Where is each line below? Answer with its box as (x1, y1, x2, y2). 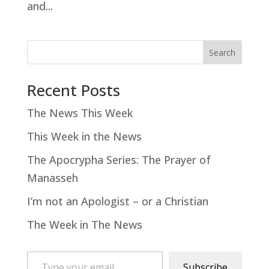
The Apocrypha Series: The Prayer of (26, 153, 211, 167)
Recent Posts (26, 79, 120, 101)
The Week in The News (26, 217, 142, 232)
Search (209, 46, 236, 58)
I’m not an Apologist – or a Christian (26, 194, 208, 208)
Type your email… (26, 244, 62, 258)
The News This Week (26, 106, 133, 120)
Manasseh (26, 171, 78, 185)
